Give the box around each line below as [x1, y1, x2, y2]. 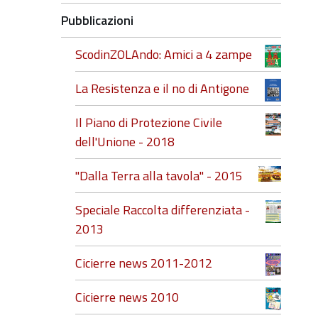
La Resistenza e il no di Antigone [75, 79, 249, 98]
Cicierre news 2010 [75, 287, 179, 307]
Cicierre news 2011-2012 [75, 253, 212, 273]
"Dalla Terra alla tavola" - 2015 [75, 166, 243, 185]
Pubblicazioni [61, 11, 133, 30]
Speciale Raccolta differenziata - [75, 200, 250, 219]
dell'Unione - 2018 [75, 132, 175, 151]
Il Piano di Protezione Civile [75, 113, 222, 132]
